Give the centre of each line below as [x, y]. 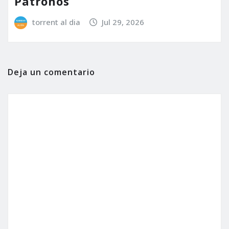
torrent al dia [56, 22]
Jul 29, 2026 [123, 22]
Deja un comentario [51, 72]
